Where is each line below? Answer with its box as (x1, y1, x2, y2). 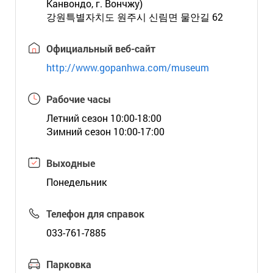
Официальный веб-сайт (46, 42, 155, 55)
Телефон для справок (46, 207, 144, 220)
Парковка (46, 258, 91, 271)
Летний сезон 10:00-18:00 (46, 112, 161, 124)
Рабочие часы (46, 93, 111, 105)
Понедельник (46, 175, 107, 188)
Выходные (46, 157, 95, 169)
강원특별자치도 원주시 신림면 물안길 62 (46, 10, 223, 23)
